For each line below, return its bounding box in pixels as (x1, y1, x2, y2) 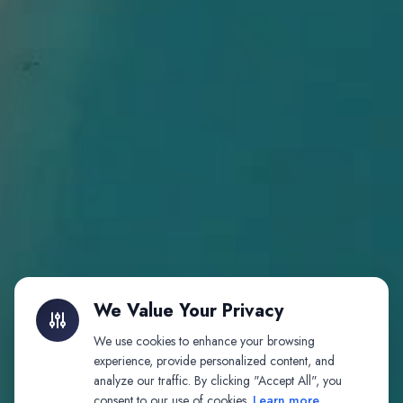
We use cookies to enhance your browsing (94, 332, 315, 350)
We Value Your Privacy (94, 298, 283, 324)
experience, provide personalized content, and (94, 352, 335, 370)
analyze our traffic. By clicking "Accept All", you (94, 372, 342, 390)
